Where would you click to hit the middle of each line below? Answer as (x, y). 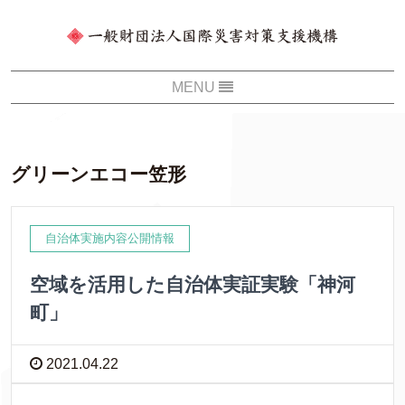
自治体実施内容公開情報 (110, 238)
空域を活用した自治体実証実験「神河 (193, 284)
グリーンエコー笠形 (99, 174)
